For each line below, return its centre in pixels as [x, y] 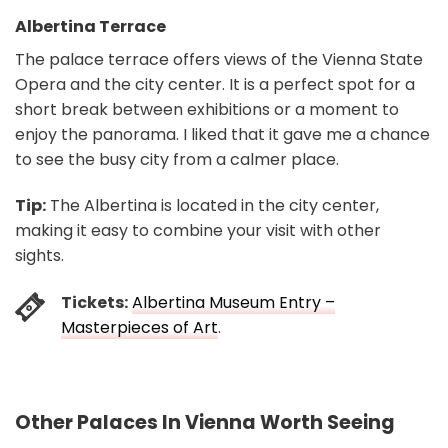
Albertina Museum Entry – [233, 302]
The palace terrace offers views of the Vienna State [219, 60]
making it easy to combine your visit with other [198, 231]
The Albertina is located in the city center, [212, 206]
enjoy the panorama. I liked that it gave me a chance [222, 135]
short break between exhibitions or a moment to [207, 110]
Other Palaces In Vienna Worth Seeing [205, 422]
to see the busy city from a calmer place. [177, 160]
